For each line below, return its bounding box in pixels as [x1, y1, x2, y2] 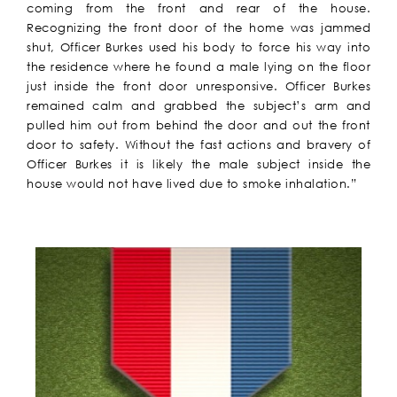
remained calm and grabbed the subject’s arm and [27, 98, 370, 114]
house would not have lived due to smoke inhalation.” [27, 176, 356, 192]
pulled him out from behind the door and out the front [27, 118, 370, 134]
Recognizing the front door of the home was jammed [27, 20, 370, 36]
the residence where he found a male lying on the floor [27, 59, 370, 75]
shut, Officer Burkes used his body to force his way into [27, 40, 370, 56]
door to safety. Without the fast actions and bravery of [27, 137, 370, 153]
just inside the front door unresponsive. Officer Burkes [27, 79, 370, 95]
